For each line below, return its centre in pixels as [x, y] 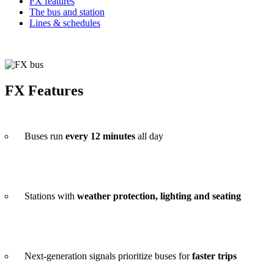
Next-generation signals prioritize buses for [108, 256]
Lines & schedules [65, 23]
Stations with [51, 196]
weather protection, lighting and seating [159, 196]
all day [149, 136]
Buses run [45, 136]
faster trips [214, 256]
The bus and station [67, 12]
